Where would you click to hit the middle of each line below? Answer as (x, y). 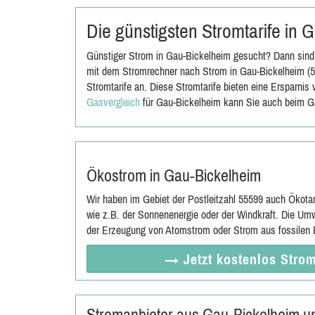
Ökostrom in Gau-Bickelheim (174, 175)
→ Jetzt (190, 259)
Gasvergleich (113, 102)
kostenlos (248, 259)
